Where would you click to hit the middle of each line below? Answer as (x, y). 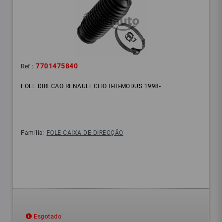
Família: (34, 133)
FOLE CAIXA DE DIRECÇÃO (85, 133)
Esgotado (47, 217)
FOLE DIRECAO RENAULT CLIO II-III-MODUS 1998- (91, 86)
